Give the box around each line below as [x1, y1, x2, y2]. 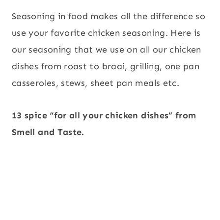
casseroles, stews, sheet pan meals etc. [12, 77, 180, 88]
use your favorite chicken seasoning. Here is [12, 27, 201, 38]
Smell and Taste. [12, 126, 84, 137]
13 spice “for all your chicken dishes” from [12, 110, 196, 121]
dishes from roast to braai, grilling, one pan [12, 60, 200, 72]
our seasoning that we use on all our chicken [12, 44, 201, 55]
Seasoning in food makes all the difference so [12, 10, 206, 22]
